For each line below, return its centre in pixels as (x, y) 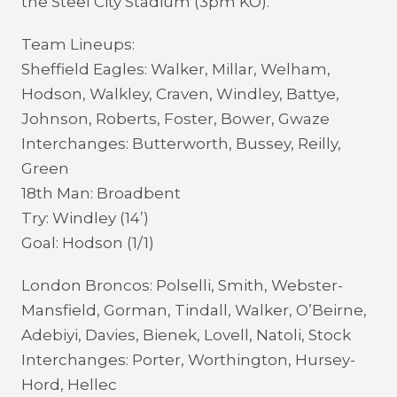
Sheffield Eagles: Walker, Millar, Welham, (176, 69)
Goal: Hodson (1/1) (88, 243)
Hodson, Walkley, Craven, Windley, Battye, (180, 94)
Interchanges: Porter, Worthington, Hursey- (188, 360)
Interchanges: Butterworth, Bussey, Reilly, (181, 144)
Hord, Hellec (69, 385)
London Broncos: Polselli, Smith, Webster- (182, 285)
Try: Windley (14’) (85, 218)
